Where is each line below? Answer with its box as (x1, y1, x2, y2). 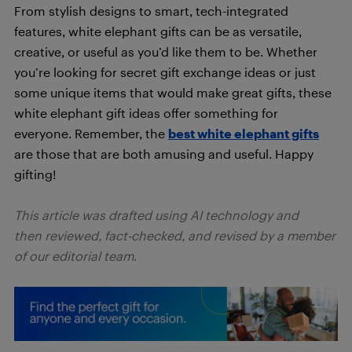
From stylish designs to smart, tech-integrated (14, 3, 288, 18)
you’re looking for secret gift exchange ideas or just (14, 64, 316, 79)
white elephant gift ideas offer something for (14, 105, 278, 120)
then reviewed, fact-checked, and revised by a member (14, 228, 335, 243)
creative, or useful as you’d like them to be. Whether (14, 44, 317, 59)
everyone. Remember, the (14, 126, 168, 141)
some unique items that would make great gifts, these (14, 85, 332, 100)
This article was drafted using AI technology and (14, 207, 299, 222)
